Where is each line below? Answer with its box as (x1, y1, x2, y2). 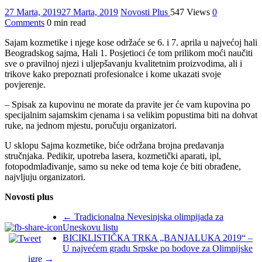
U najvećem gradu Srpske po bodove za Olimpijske (63, 243, 253, 253)
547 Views (170, 6, 210, 17)
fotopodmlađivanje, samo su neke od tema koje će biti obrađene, (5, 161, 241, 171)
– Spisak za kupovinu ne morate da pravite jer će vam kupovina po (5, 99, 250, 109)
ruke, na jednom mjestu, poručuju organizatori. (5, 120, 177, 130)
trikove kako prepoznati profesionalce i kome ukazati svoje (5, 68, 221, 79)
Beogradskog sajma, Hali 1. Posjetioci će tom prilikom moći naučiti (5, 47, 253, 58)
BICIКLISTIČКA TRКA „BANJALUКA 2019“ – (63, 232, 253, 243)
